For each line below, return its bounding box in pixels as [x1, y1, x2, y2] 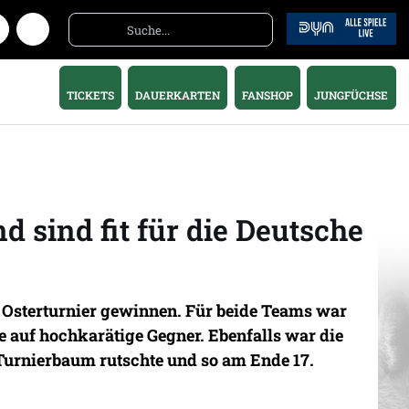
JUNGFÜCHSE [314, 88, 389, 103]
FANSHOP [241, 88, 293, 103]
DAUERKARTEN [135, 88, 221, 103]
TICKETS [66, 88, 114, 103]
